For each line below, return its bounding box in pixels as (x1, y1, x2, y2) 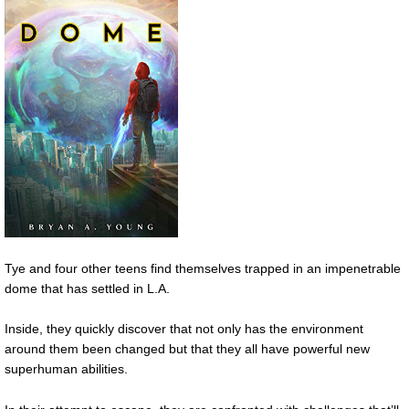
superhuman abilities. (5, 362, 128, 377)
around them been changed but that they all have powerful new (5, 341, 370, 357)
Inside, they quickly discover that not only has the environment (5, 321, 363, 337)
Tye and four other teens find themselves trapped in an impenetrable (5, 260, 401, 276)
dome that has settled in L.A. (5, 280, 170, 296)
